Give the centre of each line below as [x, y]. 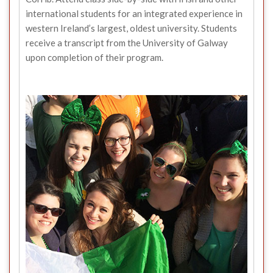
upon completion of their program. [94, 57]
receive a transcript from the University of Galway [127, 42]
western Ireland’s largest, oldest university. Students [131, 28]
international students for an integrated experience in [134, 13]
